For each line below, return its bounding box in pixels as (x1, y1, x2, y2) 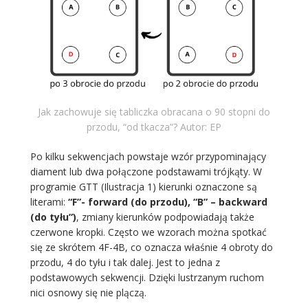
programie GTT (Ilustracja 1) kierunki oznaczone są (30, 180, 257, 194)
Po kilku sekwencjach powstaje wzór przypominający (30, 150, 266, 164)
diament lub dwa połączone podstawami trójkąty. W (30, 165, 262, 179)
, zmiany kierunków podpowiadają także (76, 210, 254, 224)
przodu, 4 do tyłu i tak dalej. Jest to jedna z (30, 256, 220, 269)
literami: (30, 195, 68, 209)
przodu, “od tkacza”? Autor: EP (86, 120, 221, 134)
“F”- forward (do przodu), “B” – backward (67, 195, 267, 209)
